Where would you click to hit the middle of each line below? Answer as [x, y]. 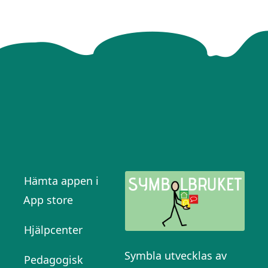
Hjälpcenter [53, 229]
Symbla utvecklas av [175, 255]
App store [48, 200]
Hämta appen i [61, 180]
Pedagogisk [53, 259]
